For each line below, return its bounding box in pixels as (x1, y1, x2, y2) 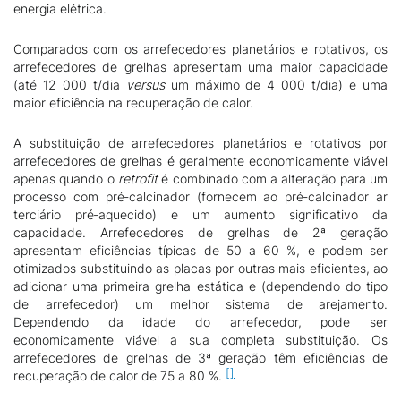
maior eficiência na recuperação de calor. (13, 95, 253, 110)
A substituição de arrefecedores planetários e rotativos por (13, 135, 388, 150)
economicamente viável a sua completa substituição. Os (13, 332, 388, 347)
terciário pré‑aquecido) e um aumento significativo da (13, 207, 388, 222)
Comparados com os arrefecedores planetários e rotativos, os (13, 41, 388, 56)
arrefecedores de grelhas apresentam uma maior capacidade (13, 59, 388, 74)
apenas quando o (13, 171, 118, 186)
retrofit (117, 171, 158, 186)
